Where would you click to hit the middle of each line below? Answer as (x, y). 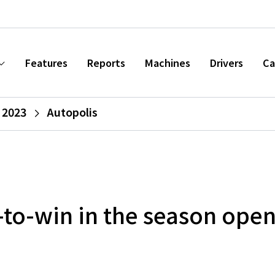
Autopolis (72, 112)
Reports (106, 63)
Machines (168, 63)
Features (46, 63)
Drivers (227, 63)
